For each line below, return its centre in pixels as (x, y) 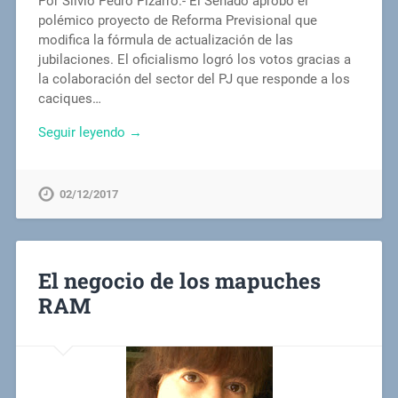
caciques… (69, 98)
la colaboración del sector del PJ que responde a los (194, 79)
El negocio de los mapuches (179, 281)
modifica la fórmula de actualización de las (165, 40)
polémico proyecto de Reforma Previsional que (177, 20)
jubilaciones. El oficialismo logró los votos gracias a (194, 59)
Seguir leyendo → (90, 133)
